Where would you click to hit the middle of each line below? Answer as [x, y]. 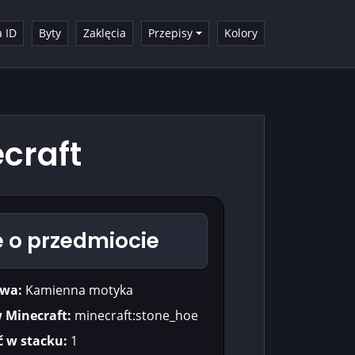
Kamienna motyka [77, 290]
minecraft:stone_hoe [134, 315]
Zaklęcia [105, 33]
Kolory [241, 33]
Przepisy [171, 33]
